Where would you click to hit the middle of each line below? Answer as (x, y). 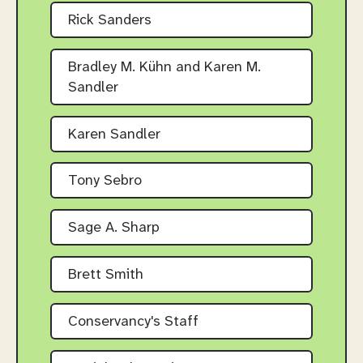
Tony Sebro (105, 181)
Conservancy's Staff (133, 322)
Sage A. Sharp (114, 228)
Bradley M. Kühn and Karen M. (164, 67)
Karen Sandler (114, 135)
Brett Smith (106, 275)
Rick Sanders (110, 21)
